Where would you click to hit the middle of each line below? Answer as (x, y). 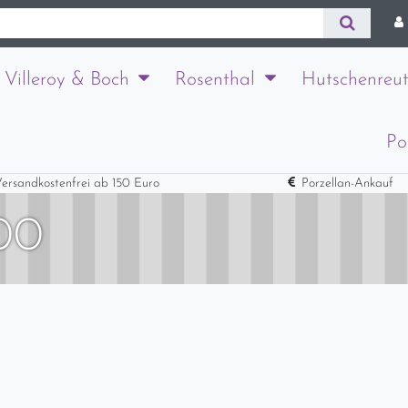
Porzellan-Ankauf (348, 184)
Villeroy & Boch (66, 79)
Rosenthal (215, 79)
